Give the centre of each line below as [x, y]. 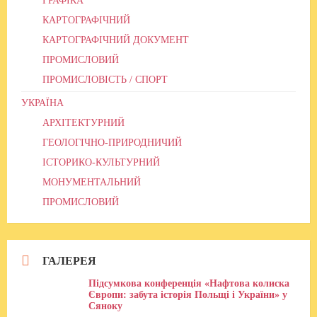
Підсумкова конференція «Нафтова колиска [189, 284]
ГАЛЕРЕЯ [69, 261]
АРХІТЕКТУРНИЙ [83, 123]
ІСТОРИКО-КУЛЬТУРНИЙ [101, 163]
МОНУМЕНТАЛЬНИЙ [92, 183]
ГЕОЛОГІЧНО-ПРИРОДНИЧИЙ [112, 143]
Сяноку [105, 306]
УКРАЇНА [42, 103]
